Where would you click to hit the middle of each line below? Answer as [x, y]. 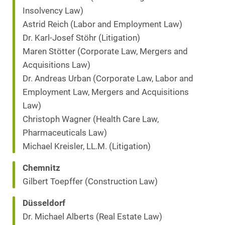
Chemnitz [41, 168]
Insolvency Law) [53, 11]
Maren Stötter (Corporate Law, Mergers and [105, 52]
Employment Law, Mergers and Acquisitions [106, 92]
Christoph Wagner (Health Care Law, [91, 120]
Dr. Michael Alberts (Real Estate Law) [92, 217]
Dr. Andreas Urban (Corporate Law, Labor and [108, 79]
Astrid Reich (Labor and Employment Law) [102, 25]
